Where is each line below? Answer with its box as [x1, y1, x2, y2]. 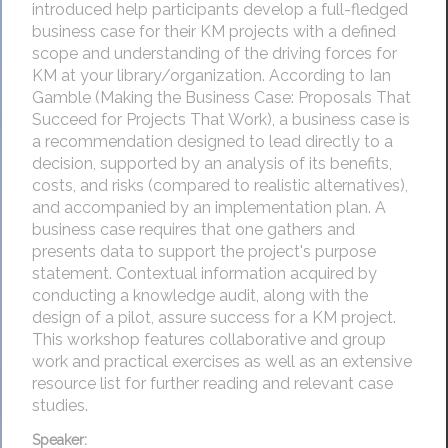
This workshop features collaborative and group [32, 329, 386, 349]
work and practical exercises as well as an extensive [32, 351, 412, 371]
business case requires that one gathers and [32, 219, 355, 239]
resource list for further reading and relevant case [32, 373, 393, 393]
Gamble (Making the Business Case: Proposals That [32, 87, 411, 107]
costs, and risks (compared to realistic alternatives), [32, 175, 408, 195]
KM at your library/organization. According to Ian [32, 65, 391, 85]
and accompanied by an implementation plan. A [32, 197, 386, 217]
